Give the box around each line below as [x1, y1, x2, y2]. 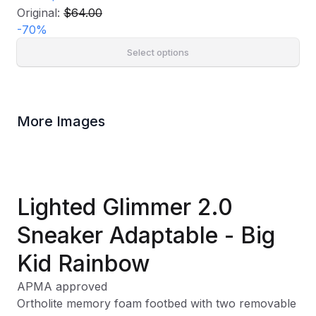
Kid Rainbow [17, 250, 150, 277]
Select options [127, 47, 189, 58]
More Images [17, 113, 105, 130]
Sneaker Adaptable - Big [17, 221, 275, 249]
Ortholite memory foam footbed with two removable [17, 296, 296, 310]
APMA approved [17, 279, 107, 293]
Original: [17, 6, 63, 20]
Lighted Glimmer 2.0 [17, 193, 233, 221]
